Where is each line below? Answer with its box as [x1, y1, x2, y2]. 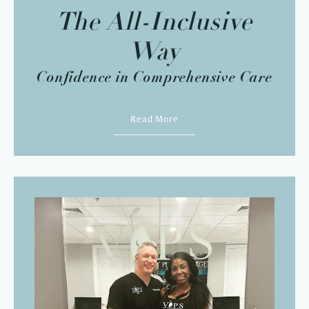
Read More [130, 112, 179, 126]
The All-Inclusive [56, 11, 253, 37]
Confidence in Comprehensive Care [37, 68, 272, 87]
